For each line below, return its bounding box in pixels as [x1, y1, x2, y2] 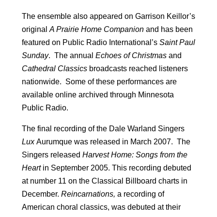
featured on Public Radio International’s [21, 38, 159, 46]
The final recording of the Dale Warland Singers [21, 124, 185, 133]
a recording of [115, 189, 164, 198]
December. [21, 189, 61, 198]
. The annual [48, 51, 95, 60]
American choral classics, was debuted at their [21, 202, 181, 211]
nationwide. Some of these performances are [21, 77, 177, 86]
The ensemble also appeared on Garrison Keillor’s [21, 12, 195, 20]
